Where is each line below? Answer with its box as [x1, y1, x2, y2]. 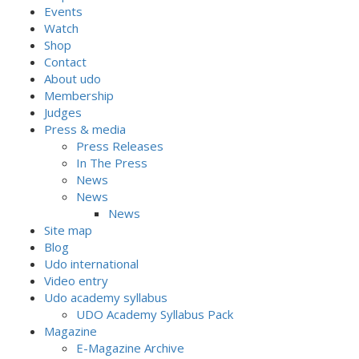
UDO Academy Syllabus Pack [76, 306, 233, 322]
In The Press [76, 155, 147, 171]
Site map [44, 222, 92, 238]
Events [44, 3, 83, 19]
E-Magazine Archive [76, 340, 184, 356]
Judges [44, 104, 82, 120]
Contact [44, 54, 87, 70]
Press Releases [76, 138, 163, 154]
